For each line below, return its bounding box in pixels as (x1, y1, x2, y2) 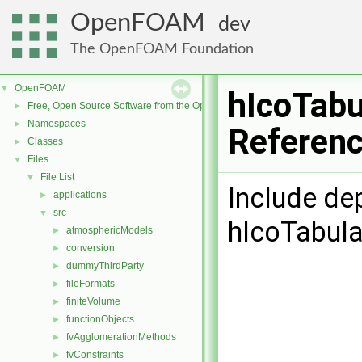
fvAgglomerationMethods (66, 331, 176, 343)
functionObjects (66, 314, 134, 325)
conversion (66, 242, 115, 254)
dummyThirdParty (66, 260, 144, 271)
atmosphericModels (66, 225, 153, 236)
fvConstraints (66, 349, 124, 360)
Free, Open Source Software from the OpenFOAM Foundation (27, 100, 297, 112)
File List (40, 171, 74, 183)
